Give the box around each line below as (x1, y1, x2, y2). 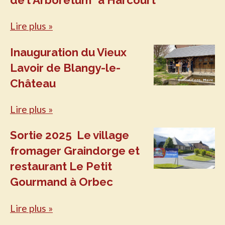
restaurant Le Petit (10, 160, 112, 173)
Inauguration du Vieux (10, 45, 127, 59)
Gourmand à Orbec (10, 175, 113, 189)
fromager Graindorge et (10, 144, 140, 158)
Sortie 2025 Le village (10, 129, 129, 142)
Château (10, 76, 56, 90)
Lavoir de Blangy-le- (10, 61, 121, 74)
